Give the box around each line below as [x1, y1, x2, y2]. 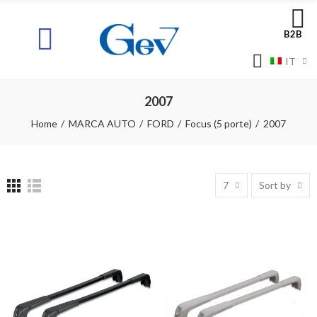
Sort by [259, 179, 291, 191]
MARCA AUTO [69, 117, 136, 129]
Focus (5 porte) [185, 117, 252, 129]
